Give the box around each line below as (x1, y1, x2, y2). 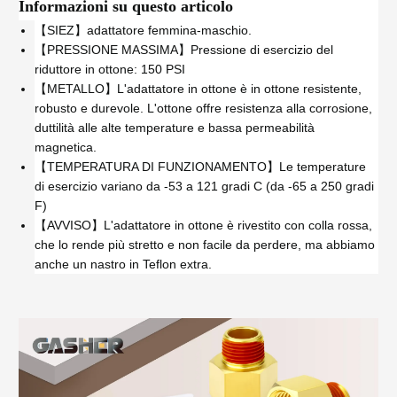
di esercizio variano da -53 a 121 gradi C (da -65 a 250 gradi (35, 179, 374, 194)
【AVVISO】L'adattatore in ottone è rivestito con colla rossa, (35, 218, 372, 233)
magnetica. (35, 140, 97, 155)
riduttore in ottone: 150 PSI (35, 62, 185, 77)
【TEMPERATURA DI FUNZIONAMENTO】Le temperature (35, 160, 366, 175)
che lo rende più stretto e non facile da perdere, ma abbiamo (35, 237, 375, 253)
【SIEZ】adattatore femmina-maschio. (35, 23, 252, 38)
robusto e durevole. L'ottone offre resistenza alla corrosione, (35, 101, 372, 116)
